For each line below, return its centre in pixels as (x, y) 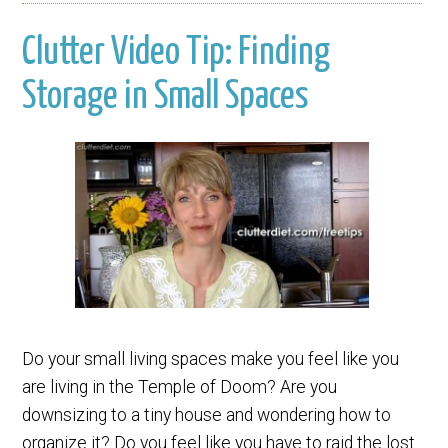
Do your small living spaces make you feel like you (211, 358)
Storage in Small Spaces (166, 96)
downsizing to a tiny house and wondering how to (207, 414)
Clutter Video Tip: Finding (176, 52)
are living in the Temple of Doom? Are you (180, 386)
